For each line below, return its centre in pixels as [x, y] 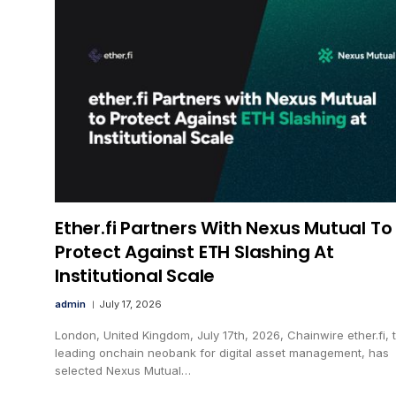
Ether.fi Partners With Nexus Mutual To [224, 228]
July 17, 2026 [130, 304]
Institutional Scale [135, 275]
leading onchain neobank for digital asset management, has [222, 352]
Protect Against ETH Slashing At [194, 251]
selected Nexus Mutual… [123, 370]
